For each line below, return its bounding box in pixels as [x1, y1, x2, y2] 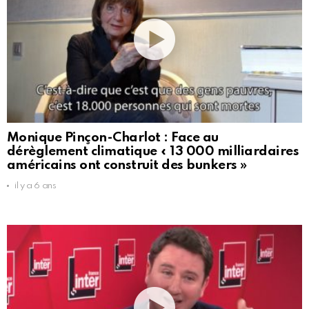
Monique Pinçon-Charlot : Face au [7, 130, 219, 144]
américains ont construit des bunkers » [7, 158, 247, 172]
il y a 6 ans [14, 181, 57, 190]
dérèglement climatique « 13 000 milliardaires [7, 144, 299, 158]
